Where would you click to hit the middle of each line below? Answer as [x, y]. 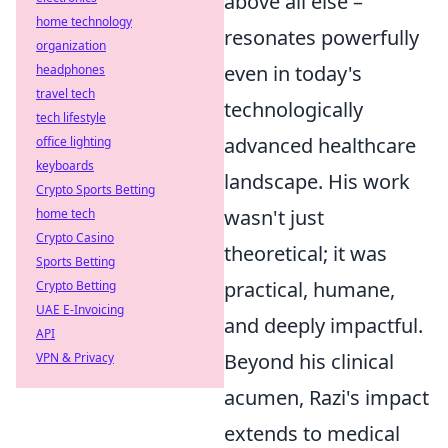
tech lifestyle [71, 117]
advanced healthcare [320, 145]
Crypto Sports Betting [95, 189]
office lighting [73, 141]
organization [71, 45]
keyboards [65, 165]
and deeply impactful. [323, 325]
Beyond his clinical [309, 361]
